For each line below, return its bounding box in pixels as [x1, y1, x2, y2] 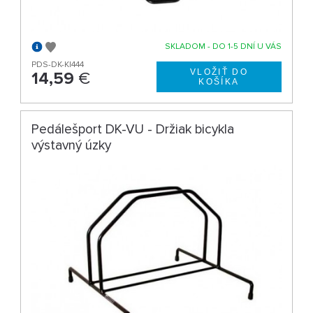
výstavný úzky [31, 136, 112, 154]
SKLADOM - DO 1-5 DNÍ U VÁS [164, 41, 282, 52]
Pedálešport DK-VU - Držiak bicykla [31, 120, 235, 138]
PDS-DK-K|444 [31, 59, 85, 70]
